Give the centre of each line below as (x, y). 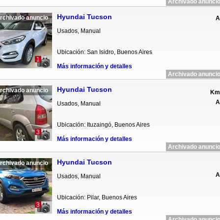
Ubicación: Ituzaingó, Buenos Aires (103, 125)
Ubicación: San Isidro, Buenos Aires (104, 52)
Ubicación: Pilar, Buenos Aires (97, 197)
